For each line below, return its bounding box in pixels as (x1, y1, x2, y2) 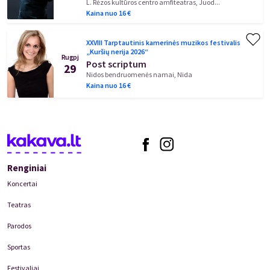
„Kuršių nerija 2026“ (86, 46, 148, 56)
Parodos (7, 221, 31, 230)
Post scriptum (86, 58, 146, 71)
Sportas (7, 242, 30, 251)
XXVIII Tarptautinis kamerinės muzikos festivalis (86, 37, 240, 47)
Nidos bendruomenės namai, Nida (86, 70, 192, 80)
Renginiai (7, 162, 46, 174)
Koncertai (7, 179, 37, 188)
